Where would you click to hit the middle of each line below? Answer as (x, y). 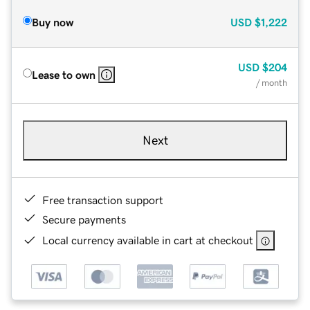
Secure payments (84, 219)
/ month (272, 82)
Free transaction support (103, 200)
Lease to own (64, 74)
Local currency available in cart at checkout (148, 240)
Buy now (53, 22)
